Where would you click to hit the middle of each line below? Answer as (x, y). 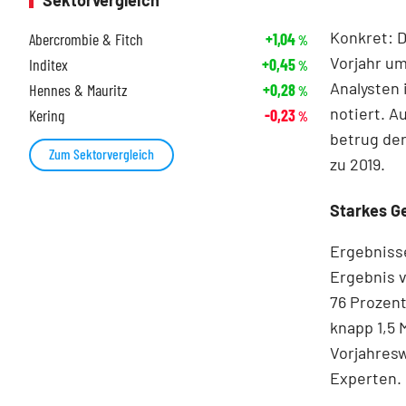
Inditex (48, 65)
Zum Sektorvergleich (101, 154)
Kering (47, 116)
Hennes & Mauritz (78, 90)
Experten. (366, 377)
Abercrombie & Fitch (86, 39)
